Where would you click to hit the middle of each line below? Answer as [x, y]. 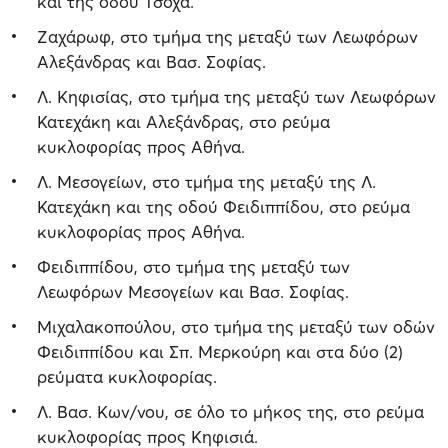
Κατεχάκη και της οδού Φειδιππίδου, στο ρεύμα [223, 206]
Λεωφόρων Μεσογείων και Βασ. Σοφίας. [193, 291]
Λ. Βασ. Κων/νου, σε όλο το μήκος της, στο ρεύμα [230, 411]
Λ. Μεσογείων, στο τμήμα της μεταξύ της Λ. [206, 181]
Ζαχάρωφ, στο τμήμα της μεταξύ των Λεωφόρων [227, 36]
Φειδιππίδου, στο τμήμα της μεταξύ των [193, 266]
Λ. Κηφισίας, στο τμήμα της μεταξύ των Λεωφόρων [236, 96]
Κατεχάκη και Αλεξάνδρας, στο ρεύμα [183, 121]
